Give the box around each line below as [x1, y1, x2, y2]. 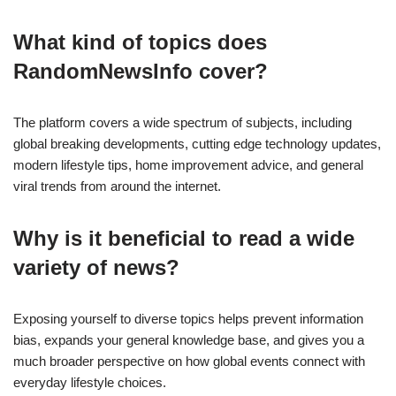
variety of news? [13, 255, 179, 280]
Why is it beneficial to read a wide [13, 226, 354, 251]
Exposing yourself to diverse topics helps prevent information [13, 311, 363, 327]
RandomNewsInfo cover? [13, 59, 268, 84]
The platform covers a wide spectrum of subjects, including [13, 115, 352, 131]
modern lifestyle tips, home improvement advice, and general [13, 157, 363, 173]
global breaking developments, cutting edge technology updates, [13, 136, 381, 152]
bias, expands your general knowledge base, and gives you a [13, 332, 364, 348]
